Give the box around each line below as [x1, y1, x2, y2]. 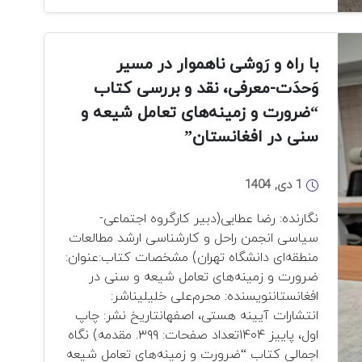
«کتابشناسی [23, 128, 88, 146]
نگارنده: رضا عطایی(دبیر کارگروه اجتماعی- [99, 209, 318, 228]
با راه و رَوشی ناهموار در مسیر [116, 53, 318, 76]
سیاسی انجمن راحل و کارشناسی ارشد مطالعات [69, 229, 318, 247]
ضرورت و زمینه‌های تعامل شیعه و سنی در [89, 267, 318, 286]
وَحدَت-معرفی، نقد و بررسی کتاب [94, 77, 318, 100]
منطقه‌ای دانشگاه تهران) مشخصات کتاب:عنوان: [65, 248, 318, 267]
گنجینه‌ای [36, 11, 88, 30]
